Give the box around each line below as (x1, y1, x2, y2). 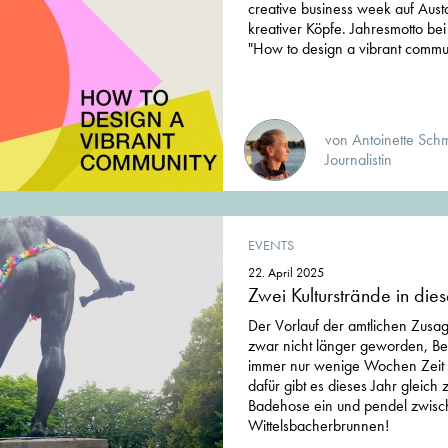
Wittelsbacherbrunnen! (248, 415, 389, 437)
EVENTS (248, 236, 294, 255)
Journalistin (325, 149, 392, 171)
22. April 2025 (248, 264, 324, 282)
